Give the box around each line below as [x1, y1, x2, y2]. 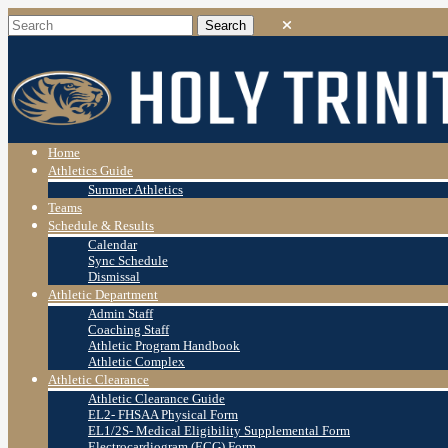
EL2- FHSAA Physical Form [88, 407, 238, 423]
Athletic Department [48, 287, 158, 303]
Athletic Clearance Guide [88, 391, 225, 407]
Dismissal [88, 269, 140, 285]
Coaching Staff [88, 322, 169, 338]
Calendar [88, 237, 137, 253]
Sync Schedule [88, 253, 168, 269]
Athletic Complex [88, 354, 185, 370]
